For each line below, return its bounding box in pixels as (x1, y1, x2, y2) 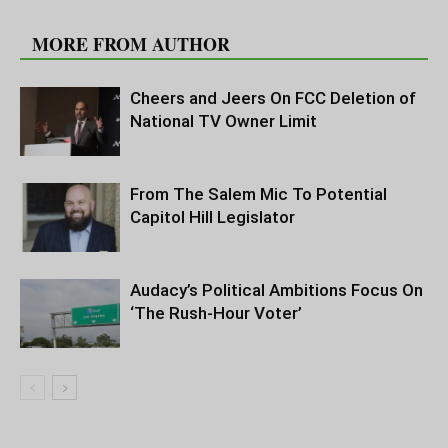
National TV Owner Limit (130, 111, 317, 132)
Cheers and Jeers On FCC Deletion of (130, 88, 416, 109)
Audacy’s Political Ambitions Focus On (130, 280, 423, 301)
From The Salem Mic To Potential (130, 184, 387, 205)
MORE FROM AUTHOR (32, 31, 230, 58)
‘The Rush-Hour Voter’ (130, 303, 302, 324)
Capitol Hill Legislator (130, 207, 295, 228)
